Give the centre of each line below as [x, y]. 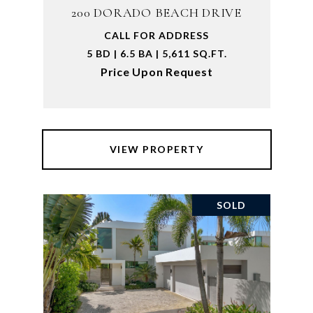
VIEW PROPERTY [156, 149]
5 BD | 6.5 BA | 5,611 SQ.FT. [156, 53]
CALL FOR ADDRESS [156, 35]
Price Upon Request [156, 72]
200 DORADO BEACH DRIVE [156, 13]
